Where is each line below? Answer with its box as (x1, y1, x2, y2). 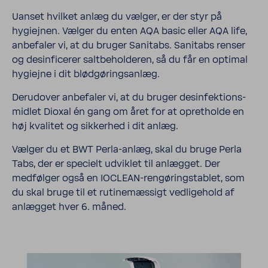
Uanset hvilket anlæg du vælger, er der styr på (12, 11, 222, 22)
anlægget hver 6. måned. (12, 202, 126, 212)
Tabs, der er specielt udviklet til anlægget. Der (12, 159, 220, 169)
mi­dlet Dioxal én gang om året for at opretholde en (12, 106, 244, 117)
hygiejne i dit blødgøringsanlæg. (12, 69, 160, 80)
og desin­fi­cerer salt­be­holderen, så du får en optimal (12, 54, 248, 65)
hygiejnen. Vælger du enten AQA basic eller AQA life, (12, 26, 247, 36)
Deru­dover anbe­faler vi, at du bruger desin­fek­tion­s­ (12, 92, 246, 103)
